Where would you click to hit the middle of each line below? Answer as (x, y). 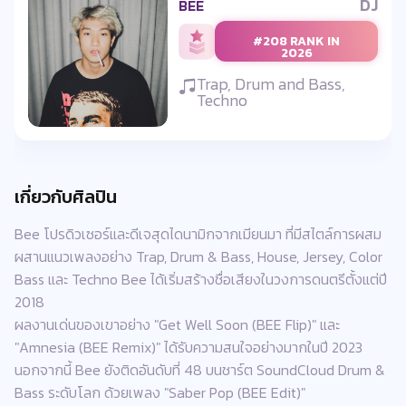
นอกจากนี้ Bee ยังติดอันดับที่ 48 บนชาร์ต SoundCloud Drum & (200, 369)
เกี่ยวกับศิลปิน (66, 196)
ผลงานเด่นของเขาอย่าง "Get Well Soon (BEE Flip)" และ (177, 324)
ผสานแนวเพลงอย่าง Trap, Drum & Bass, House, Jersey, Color (198, 256)
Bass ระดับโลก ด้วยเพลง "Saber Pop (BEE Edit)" (160, 392)
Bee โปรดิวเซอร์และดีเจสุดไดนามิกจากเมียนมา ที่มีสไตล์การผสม (198, 233)
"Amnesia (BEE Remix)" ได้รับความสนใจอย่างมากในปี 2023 (188, 347)
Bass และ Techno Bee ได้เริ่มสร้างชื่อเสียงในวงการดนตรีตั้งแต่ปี (201, 279)
